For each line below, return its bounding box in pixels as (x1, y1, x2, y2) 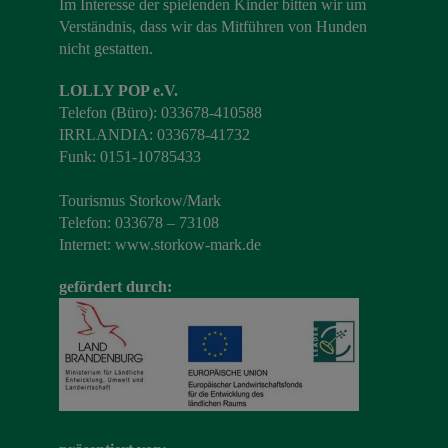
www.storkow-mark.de (115, 235, 261, 253)
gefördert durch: (59, 277, 172, 295)
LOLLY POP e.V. (59, 81, 178, 99)
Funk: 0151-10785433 (59, 147, 201, 165)
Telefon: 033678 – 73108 (59, 213, 219, 231)
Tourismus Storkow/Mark (59, 191, 221, 209)
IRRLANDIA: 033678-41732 (59, 125, 250, 143)
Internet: (59, 235, 115, 253)
